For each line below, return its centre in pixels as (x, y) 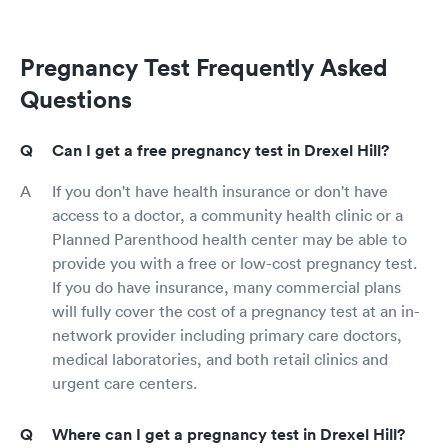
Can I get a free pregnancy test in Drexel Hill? (220, 150)
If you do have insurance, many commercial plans (226, 286)
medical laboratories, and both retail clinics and (220, 358)
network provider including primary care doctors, (227, 334)
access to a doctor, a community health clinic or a (227, 214)
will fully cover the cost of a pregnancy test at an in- (236, 310)
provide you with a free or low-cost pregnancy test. (234, 262)
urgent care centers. (124, 382)
